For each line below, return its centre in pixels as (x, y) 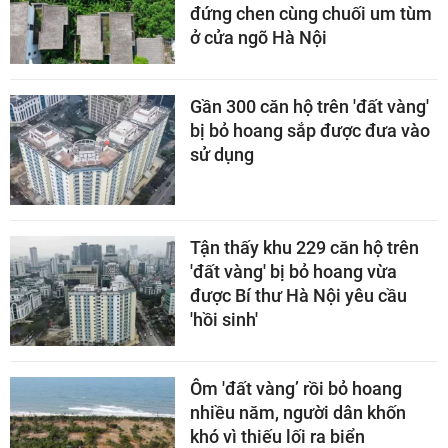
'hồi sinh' (224, 319)
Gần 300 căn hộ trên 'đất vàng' (309, 106)
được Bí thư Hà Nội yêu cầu (298, 295)
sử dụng (222, 154)
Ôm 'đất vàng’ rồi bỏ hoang (296, 388)
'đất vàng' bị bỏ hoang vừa (293, 271)
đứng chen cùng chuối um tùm (311, 13)
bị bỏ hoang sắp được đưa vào (310, 130)
